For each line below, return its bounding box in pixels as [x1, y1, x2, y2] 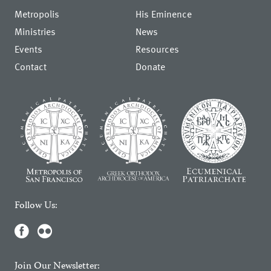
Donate [135, 59, 165, 74]
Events [15, 42, 43, 57]
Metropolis [15, 7, 60, 22]
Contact [15, 59, 47, 74]
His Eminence [135, 7, 192, 22]
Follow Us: [15, 198, 58, 214]
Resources [135, 42, 179, 57]
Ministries [15, 24, 56, 39]
